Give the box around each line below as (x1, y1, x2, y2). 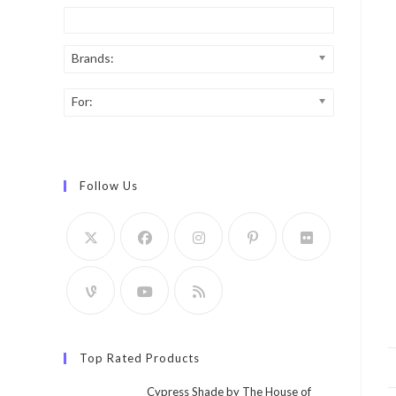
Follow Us (80, 179, 138, 193)
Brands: (72, 50, 114, 65)
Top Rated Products (80, 351, 200, 365)
